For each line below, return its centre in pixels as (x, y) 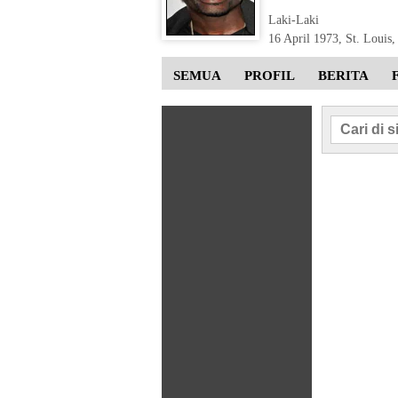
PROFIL (270, 76)
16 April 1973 (303, 39)
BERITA (343, 76)
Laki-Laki (294, 20)
